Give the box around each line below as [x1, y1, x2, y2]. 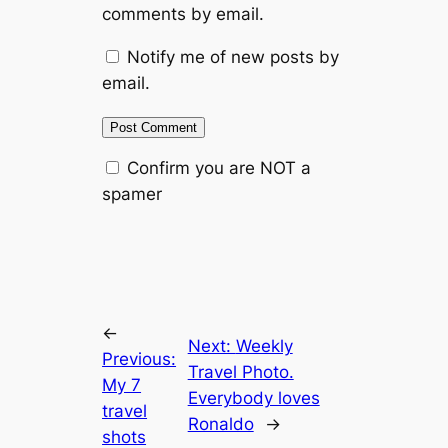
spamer [102, 184, 163, 205]
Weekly [235, 335, 293, 356]
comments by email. [102, 3, 265, 24]
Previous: [102, 348, 177, 369]
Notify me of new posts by [127, 46, 340, 67]
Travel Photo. [187, 361, 294, 382]
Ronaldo [187, 413, 254, 434]
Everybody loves [187, 387, 320, 408]
